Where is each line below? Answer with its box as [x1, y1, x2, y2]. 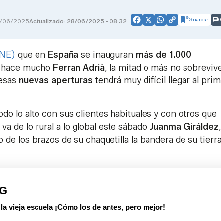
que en [15, 49, 48, 61]
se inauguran [78, 49, 136, 61]
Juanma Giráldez [149, 121, 219, 133]
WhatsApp [160, 18, 198, 28]
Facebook [136, 18, 172, 28]
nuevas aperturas [19, 75, 93, 86]
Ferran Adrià [53, 62, 105, 74]
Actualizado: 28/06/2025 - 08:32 [29, 17, 127, 25]
